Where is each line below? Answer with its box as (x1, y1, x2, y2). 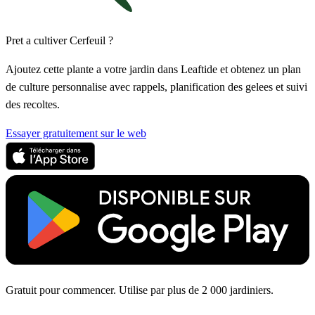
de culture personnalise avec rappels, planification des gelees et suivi (6, 80, 307, 93)
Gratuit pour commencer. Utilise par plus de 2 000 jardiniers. (6, 283, 274, 296)
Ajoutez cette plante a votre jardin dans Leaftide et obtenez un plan (6, 63, 301, 75)
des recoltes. (6, 98, 60, 110)
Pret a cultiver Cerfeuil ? (6, 34, 113, 46)
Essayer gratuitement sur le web (6, 127, 146, 139)
